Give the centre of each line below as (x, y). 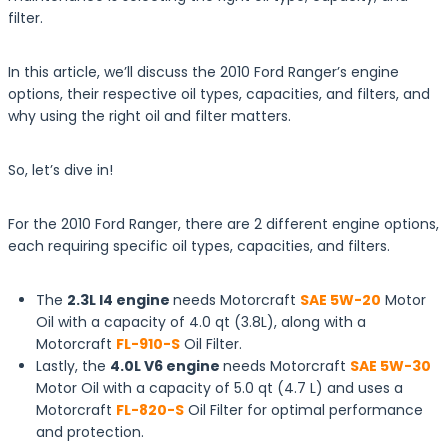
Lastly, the (73, 366)
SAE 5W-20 (340, 300)
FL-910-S (148, 344)
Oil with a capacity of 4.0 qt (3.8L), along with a (201, 322)
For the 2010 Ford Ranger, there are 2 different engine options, (223, 224)
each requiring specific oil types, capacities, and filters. (199, 246)
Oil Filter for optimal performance (303, 410)
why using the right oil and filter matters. (149, 116)
